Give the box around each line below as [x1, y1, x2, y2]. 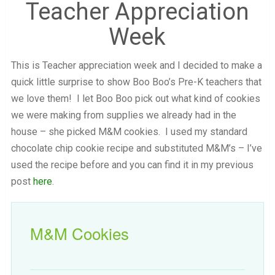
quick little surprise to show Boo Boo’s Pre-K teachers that [10, 76, 261, 88]
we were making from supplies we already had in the [10, 109, 236, 121]
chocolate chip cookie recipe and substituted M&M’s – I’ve [10, 142, 262, 154]
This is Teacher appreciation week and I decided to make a [10, 59, 262, 71]
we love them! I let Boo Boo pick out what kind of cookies [10, 92, 260, 104]
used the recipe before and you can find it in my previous [10, 158, 254, 171]
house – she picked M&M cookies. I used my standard [10, 125, 247, 137]
